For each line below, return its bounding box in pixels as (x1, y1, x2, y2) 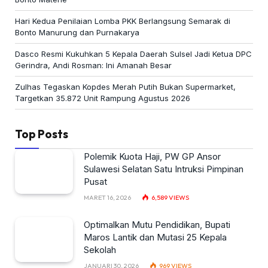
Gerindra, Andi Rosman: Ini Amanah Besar (15, 60, 172, 70)
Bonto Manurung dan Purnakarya (15, 28, 139, 37)
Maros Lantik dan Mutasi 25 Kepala (84, 232, 227, 243)
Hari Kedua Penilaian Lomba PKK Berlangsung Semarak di (15, 16, 230, 26)
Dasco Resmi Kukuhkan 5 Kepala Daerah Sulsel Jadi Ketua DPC (15, 49, 252, 59)
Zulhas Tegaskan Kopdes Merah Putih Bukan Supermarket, (15, 82, 236, 92)
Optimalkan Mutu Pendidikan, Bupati (84, 219, 230, 230)
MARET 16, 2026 (84, 193, 131, 202)
